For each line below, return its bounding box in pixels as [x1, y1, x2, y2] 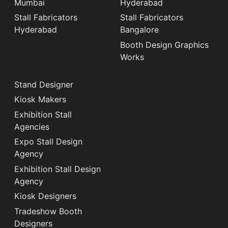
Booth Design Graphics [120, 39, 209, 50]
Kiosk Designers [14, 191, 76, 202]
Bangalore [120, 24, 159, 35]
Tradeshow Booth [14, 206, 82, 217]
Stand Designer [14, 79, 73, 90]
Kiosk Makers [14, 94, 66, 105]
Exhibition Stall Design [14, 163, 101, 174]
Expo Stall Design [14, 136, 82, 147]
